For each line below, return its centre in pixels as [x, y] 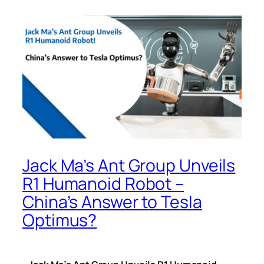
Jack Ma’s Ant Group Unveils [129, 165]
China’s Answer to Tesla [112, 202]
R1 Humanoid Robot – [103, 183]
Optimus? [60, 220]
